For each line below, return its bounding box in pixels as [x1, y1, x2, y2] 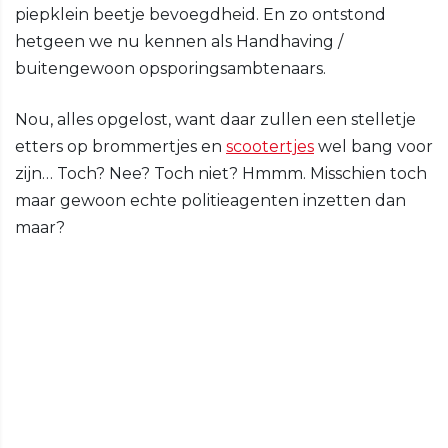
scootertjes [226, 137, 314, 157]
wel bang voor [314, 137, 433, 157]
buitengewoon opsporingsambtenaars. [15, 59, 326, 79]
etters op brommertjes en [15, 137, 226, 157]
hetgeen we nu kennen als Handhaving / [15, 32, 343, 52]
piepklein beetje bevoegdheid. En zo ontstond [15, 5, 386, 25]
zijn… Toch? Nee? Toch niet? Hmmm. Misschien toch [15, 164, 427, 184]
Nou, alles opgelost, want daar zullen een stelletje [15, 110, 416, 130]
